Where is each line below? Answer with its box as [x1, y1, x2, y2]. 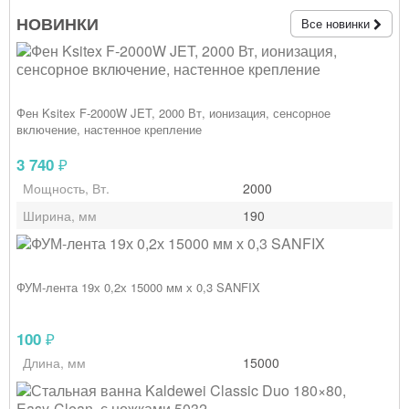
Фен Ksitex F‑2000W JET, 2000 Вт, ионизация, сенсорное [16, 104, 330, 121]
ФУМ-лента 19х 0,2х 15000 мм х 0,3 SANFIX [16, 278, 260, 296]
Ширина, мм [23, 206, 97, 225]
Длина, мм [23, 353, 86, 372]
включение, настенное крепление [16, 121, 202, 138]
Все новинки [301, 15, 373, 32]
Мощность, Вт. [23, 179, 110, 197]
